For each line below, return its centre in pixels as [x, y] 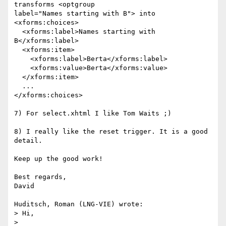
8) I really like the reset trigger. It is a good [111, 132]
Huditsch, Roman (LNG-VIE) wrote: [79, 204]
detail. [28, 141]
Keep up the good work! [59, 159]
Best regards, [40, 177]
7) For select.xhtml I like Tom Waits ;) [93, 114]
